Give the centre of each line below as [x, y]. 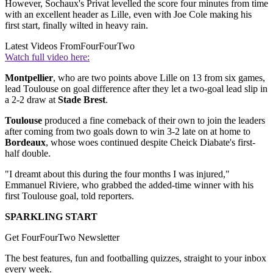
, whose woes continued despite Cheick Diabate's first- [151, 143]
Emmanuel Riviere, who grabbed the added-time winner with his [129, 185]
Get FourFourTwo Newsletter [62, 238]
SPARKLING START [51, 217]
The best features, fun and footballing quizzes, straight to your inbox [136, 258]
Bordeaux [25, 143]
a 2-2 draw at [31, 100]
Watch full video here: [47, 57]
